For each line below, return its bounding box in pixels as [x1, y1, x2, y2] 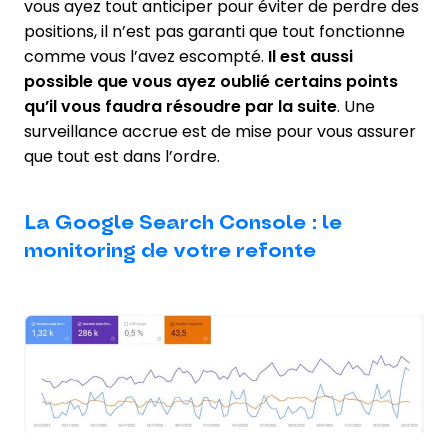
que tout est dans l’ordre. [24, 144, 220, 168]
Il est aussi [268, 44, 353, 68]
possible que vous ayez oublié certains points [24, 69, 398, 93]
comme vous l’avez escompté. [24, 44, 268, 68]
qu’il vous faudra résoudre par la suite [24, 94, 337, 118]
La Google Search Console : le [24, 209, 342, 236]
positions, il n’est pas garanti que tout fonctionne [24, 19, 405, 43]
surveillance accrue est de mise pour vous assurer [24, 119, 416, 143]
